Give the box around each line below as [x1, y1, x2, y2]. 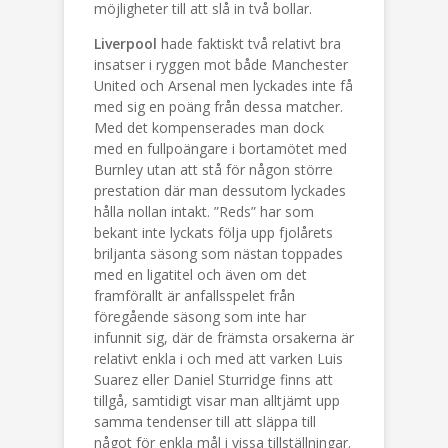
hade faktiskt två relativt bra [157, 34, 341, 53]
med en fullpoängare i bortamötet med [94, 139, 347, 158]
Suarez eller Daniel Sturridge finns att [94, 370, 333, 389]
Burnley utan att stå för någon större [94, 160, 333, 179]
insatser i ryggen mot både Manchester [94, 55, 348, 74]
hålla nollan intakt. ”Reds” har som [94, 202, 314, 221]
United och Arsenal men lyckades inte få [94, 76, 353, 95]
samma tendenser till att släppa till [94, 412, 316, 431]
